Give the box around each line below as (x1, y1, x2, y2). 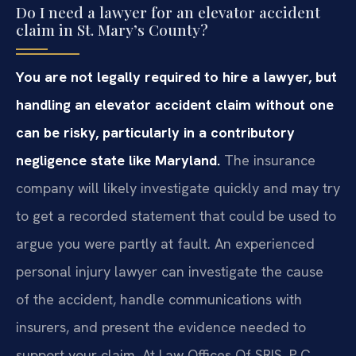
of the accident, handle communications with (16, 289, 302, 308)
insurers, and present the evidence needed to (16, 317, 306, 336)
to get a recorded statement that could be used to (16, 206, 336, 225)
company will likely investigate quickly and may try (16, 178, 340, 197)
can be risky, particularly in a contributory (16, 122, 295, 141)
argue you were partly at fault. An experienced (16, 234, 315, 253)
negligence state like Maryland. (16, 150, 220, 169)
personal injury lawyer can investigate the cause (16, 261, 323, 281)
